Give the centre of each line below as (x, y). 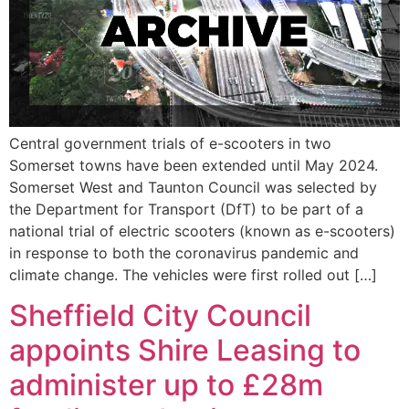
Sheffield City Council (160, 316)
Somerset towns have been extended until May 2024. (194, 165)
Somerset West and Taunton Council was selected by (193, 187)
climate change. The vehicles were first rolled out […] (193, 274)
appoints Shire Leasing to (185, 351)
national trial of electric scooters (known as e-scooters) (202, 231)
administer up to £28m (166, 385)
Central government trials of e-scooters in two (170, 143)
